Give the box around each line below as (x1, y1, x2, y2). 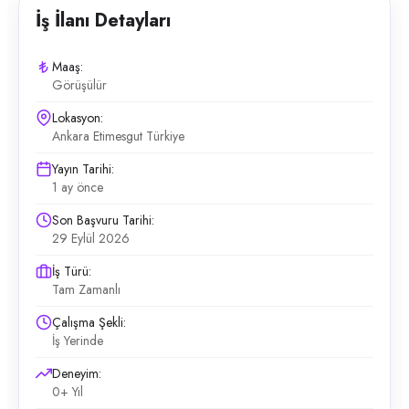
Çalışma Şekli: (52, 313, 126, 331)
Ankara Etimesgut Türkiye (52, 127, 184, 145)
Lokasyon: (52, 109, 103, 127)
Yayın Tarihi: (52, 160, 114, 178)
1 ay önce (52, 178, 103, 196)
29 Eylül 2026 (52, 229, 130, 247)
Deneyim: (52, 364, 101, 383)
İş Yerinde (52, 331, 103, 350)
